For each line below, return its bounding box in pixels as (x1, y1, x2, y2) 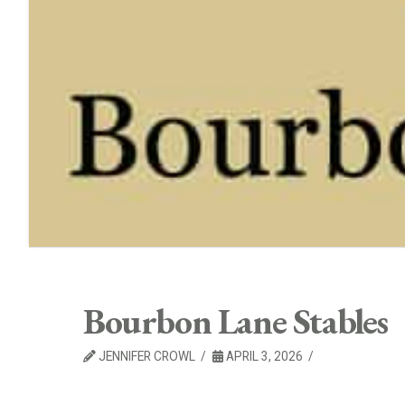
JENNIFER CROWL (96, 349, 195, 363)
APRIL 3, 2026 (223, 349, 303, 363)
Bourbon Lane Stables (83, 297, 388, 344)
